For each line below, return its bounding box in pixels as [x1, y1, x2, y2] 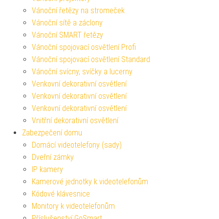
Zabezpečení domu [22, 128, 82, 137]
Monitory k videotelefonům [32, 201, 115, 211]
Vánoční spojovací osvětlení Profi [32, 42, 136, 52]
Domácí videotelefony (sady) [32, 140, 122, 150]
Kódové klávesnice [32, 189, 90, 198]
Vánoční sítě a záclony [32, 18, 103, 27]
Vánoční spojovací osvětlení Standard [32, 54, 150, 64]
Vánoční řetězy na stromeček [32, 5, 125, 15]
